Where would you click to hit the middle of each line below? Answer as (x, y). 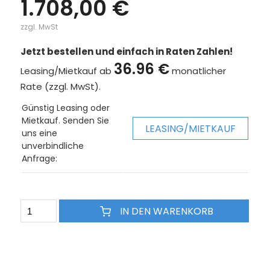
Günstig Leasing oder (65, 108)
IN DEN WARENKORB (165, 211)
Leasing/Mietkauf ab (67, 71)
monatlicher (197, 71)
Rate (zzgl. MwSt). (60, 86)
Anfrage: (39, 159)
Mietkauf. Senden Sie (65, 121)
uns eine (39, 133)
